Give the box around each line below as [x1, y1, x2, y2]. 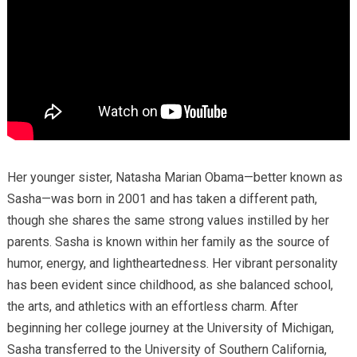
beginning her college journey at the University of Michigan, [6, 320, 334, 336]
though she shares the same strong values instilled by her [6, 213, 329, 229]
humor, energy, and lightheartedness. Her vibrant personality [6, 256, 338, 272]
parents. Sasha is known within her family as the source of [6, 234, 330, 250]
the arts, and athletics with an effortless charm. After [6, 299, 298, 315]
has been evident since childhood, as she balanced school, [6, 277, 333, 293]
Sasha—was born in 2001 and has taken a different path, [6, 191, 317, 207]
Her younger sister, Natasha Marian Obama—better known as [6, 170, 343, 186]
